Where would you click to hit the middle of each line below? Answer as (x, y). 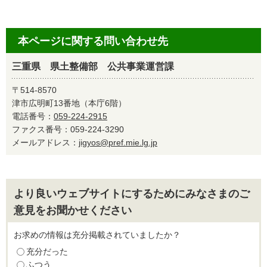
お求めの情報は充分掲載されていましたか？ (97, 235)
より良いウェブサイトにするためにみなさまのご (132, 194)
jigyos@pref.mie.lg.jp (118, 142)
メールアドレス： (45, 142)
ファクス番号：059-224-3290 (72, 129)
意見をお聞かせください (73, 210)
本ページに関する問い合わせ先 (93, 41)
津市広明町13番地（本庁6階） (69, 103)
